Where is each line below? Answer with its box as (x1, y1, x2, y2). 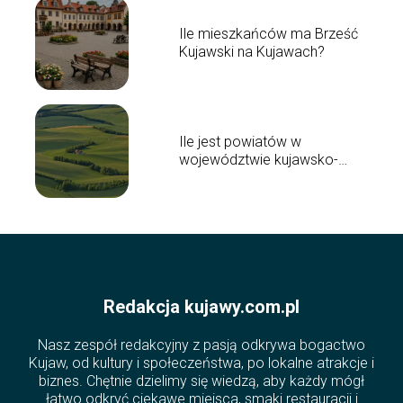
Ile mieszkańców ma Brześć (178, 24, 358, 42)
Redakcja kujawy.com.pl (103, 296, 300, 318)
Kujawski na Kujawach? (178, 42, 325, 60)
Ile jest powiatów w (178, 132, 301, 150)
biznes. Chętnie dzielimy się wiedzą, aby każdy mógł (39, 372, 364, 390)
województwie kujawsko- (178, 150, 338, 168)
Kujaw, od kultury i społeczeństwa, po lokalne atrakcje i (29, 354, 374, 372)
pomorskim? (178, 168, 259, 186)
